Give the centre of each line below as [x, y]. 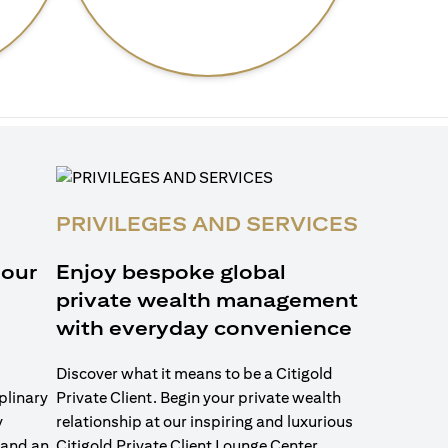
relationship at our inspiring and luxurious [204, 421]
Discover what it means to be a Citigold [194, 373]
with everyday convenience [204, 327]
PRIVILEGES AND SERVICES [207, 223]
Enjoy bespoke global [171, 271]
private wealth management [207, 299]
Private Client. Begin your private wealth [198, 397]
